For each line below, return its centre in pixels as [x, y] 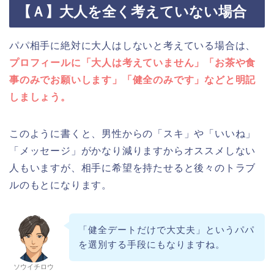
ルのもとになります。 [61, 185]
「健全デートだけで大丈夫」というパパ [166, 229]
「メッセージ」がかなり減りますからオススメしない [133, 151]
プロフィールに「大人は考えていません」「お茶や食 [133, 63]
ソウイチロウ [34, 267]
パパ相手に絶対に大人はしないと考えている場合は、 [133, 46]
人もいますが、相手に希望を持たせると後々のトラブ [133, 168]
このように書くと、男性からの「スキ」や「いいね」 [133, 134]
